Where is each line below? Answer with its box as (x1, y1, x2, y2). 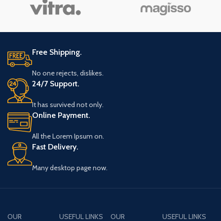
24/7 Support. (32, 79, 80, 88)
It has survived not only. (32, 100, 104, 109)
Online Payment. (32, 110, 91, 120)
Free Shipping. (32, 47, 82, 57)
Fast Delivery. (32, 142, 79, 151)
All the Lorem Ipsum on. (32, 132, 105, 141)
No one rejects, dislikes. (32, 69, 104, 77)
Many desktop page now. (32, 163, 108, 172)
